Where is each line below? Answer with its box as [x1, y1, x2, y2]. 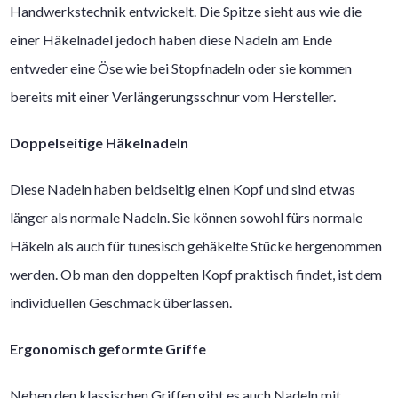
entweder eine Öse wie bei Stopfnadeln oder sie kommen [10, 59, 353, 76]
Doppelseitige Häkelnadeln [10, 133, 189, 151]
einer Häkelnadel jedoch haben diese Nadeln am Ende [10, 30, 333, 48]
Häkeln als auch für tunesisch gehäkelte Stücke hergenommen [10, 236, 383, 254]
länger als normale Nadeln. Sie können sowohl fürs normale [10, 208, 363, 226]
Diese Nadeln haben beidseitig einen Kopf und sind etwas [10, 179, 356, 197]
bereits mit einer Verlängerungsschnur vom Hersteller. [10, 87, 337, 105]
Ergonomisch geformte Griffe [10, 339, 207, 357]
